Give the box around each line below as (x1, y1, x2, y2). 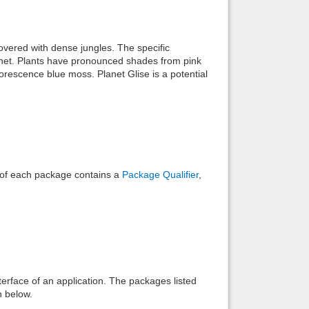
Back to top (255, 17, 296, 26)
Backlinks (255, 119, 290, 128)
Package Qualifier (122, 169, 199, 181)
